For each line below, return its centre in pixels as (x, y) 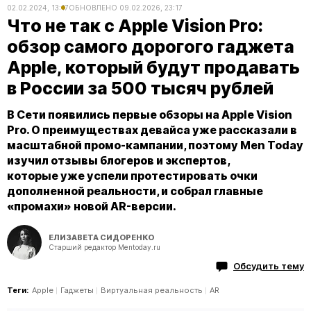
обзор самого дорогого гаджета (151, 47)
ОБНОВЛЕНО (93, 8)
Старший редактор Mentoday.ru (104, 247)
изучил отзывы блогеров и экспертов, (118, 160)
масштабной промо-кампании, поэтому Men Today (155, 145)
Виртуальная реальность (152, 290)
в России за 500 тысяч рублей (140, 88)
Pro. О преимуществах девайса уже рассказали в (152, 130)
